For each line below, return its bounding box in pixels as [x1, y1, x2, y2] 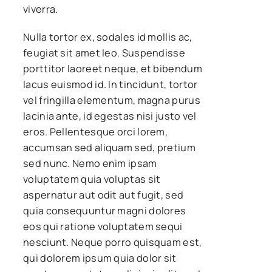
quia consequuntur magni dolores [23, 203, 186, 217]
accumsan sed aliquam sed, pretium [23, 140, 195, 154]
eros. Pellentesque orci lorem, [23, 124, 168, 138]
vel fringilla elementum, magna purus [23, 93, 200, 107]
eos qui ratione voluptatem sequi [23, 219, 183, 233]
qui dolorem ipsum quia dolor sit [23, 251, 177, 265]
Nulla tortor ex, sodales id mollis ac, [23, 30, 192, 44]
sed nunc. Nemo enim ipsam [23, 156, 157, 170]
